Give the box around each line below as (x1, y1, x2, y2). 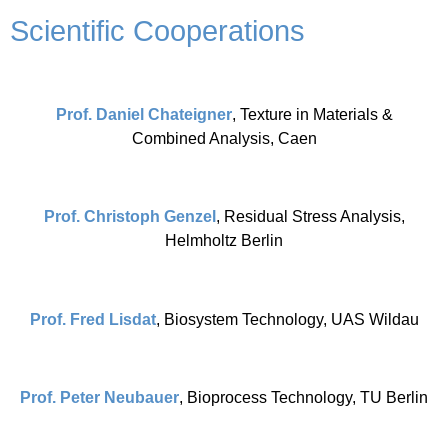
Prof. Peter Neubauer (20, 389, 179, 407)
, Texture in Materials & (231, 105, 393, 123)
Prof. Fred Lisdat (29, 310, 156, 328)
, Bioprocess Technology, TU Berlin (179, 389, 428, 407)
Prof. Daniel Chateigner (55, 105, 232, 123)
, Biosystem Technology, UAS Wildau (155, 310, 419, 328)
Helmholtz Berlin (165, 232, 283, 250)
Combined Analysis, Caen (131, 129, 317, 147)
